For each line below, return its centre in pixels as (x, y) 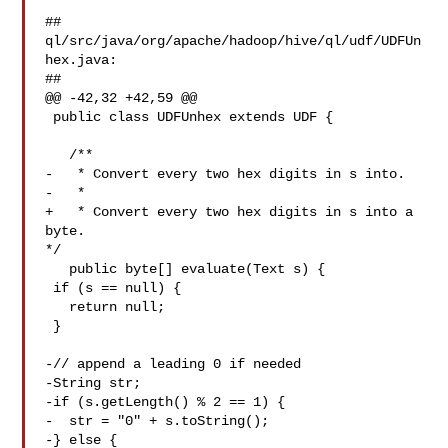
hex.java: (81, 60)
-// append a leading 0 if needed (173, 364)
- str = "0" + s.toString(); (157, 421)
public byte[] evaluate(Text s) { (57, 269)
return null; (57, 307)
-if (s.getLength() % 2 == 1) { (165, 402)
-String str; (93, 383)
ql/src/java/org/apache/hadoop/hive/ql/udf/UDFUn (233, 41)
